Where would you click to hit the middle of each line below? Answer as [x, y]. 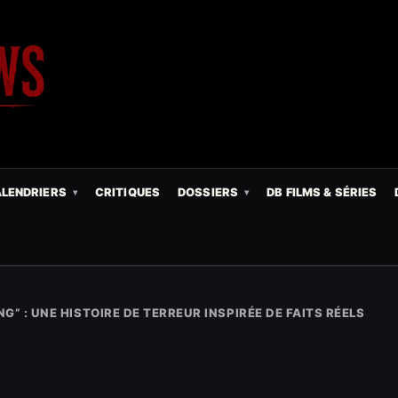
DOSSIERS [208, 193]
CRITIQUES [127, 193]
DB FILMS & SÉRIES [322, 193]
